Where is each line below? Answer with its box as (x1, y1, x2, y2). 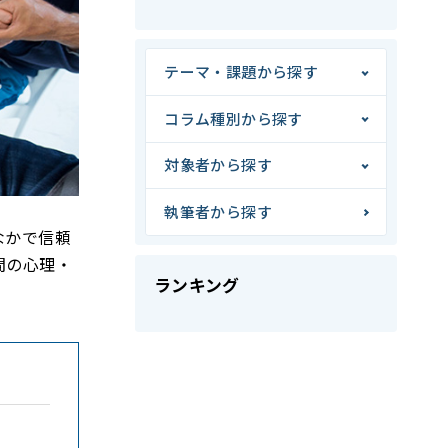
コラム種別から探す (164, 107, 303, 129)
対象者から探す (164, 154, 272, 176)
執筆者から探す (164, 201, 272, 223)
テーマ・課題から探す (164, 61, 319, 83)
